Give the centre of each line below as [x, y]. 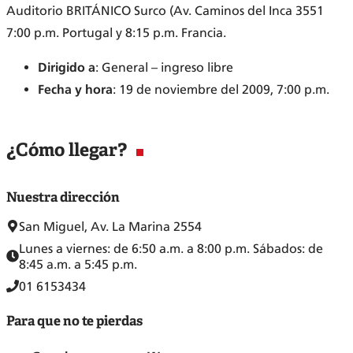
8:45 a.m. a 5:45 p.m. [78, 264]
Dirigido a [67, 68]
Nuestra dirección [63, 198]
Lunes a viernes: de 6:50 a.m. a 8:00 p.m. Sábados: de [171, 248]
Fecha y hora [75, 90]
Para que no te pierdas [74, 321]
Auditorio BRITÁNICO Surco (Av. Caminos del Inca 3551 [165, 11]
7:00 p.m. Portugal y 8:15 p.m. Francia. [116, 33]
